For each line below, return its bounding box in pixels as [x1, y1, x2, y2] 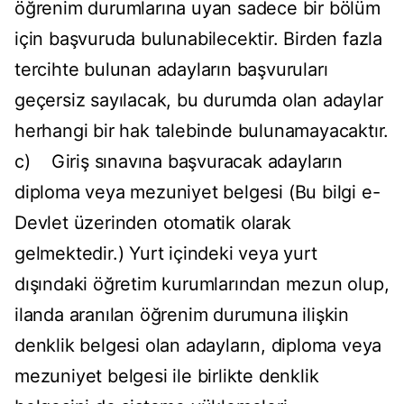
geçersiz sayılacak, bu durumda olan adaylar [14, 89, 383, 112]
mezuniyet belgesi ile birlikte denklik [14, 365, 319, 388]
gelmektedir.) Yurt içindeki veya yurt [14, 243, 317, 265]
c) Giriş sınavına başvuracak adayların [14, 151, 343, 173]
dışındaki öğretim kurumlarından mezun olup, [14, 273, 390, 296]
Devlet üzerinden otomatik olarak [14, 212, 291, 234]
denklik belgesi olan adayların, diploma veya [14, 335, 382, 357]
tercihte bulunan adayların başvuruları [14, 59, 328, 81]
